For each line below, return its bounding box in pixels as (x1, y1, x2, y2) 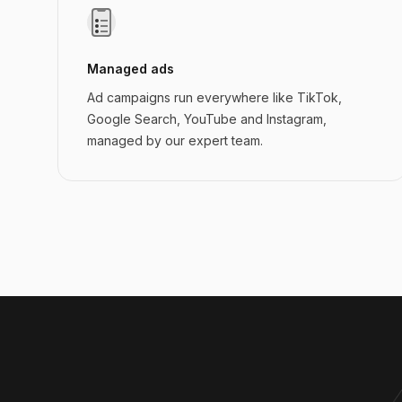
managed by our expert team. (87, 133, 263, 148)
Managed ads (87, 61, 174, 76)
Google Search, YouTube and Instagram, (87, 111, 327, 127)
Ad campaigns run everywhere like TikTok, (87, 90, 342, 105)
